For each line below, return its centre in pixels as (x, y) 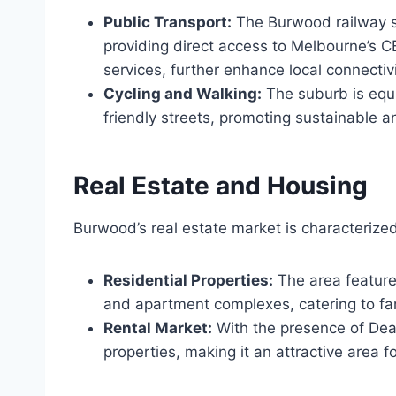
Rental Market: (158, 328)
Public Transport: (168, 23)
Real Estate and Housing (221, 186)
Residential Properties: (188, 281)
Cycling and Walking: (183, 94)
